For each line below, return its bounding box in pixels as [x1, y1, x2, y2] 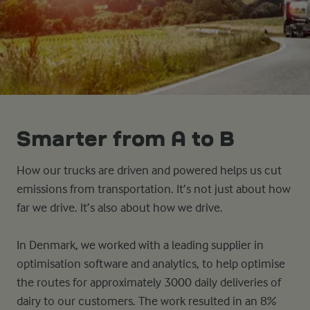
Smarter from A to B [17, 129, 235, 149]
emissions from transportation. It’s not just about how [17, 182, 291, 197]
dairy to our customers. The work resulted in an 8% [17, 294, 276, 309]
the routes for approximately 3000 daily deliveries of [17, 275, 281, 290]
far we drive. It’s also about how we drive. [17, 201, 226, 215]
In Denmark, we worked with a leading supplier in [17, 238, 264, 253]
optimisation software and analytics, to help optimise [17, 257, 285, 271]
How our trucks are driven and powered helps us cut [17, 163, 282, 178]
